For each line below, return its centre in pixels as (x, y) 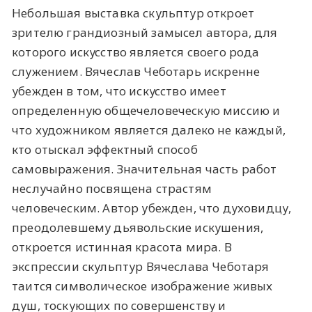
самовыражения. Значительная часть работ (145, 169)
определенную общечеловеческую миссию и (146, 111)
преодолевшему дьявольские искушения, (138, 228)
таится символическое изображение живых (142, 286)
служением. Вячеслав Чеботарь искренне (136, 72)
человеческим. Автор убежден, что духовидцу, (152, 208)
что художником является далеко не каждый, (149, 130)
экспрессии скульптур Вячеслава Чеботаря (141, 267)
